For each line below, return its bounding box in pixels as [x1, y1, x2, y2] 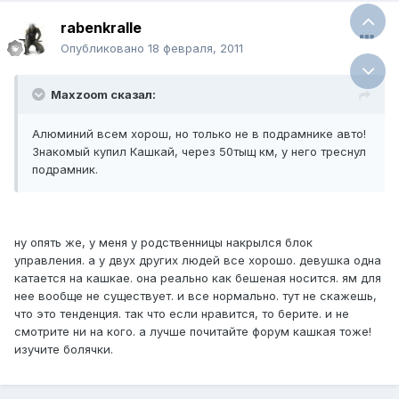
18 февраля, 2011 [148, 41, 243, 56]
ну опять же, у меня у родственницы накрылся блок [14, 235, 313, 250]
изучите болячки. [14, 342, 113, 357]
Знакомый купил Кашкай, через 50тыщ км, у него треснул [32, 144, 366, 159]
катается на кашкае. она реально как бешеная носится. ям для [14, 271, 381, 286]
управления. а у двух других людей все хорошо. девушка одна [14, 253, 381, 268]
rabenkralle [61, 19, 142, 37]
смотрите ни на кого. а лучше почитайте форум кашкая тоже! [14, 324, 371, 339]
